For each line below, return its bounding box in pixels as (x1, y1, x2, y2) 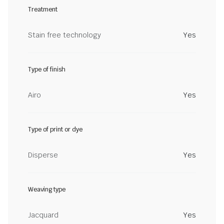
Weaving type (28, 185, 65, 193)
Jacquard (28, 210, 58, 219)
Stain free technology (28, 30, 101, 39)
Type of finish (28, 65, 65, 73)
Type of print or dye (28, 125, 82, 133)
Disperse (28, 150, 58, 159)
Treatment (28, 5, 57, 13)
